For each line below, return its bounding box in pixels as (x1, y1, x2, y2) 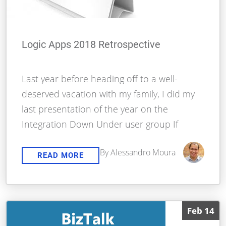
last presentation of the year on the (22, 103, 168, 116)
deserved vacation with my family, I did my (22, 88, 195, 100)
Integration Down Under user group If (22, 118, 179, 131)
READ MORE (37, 151, 84, 160)
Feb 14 (187, 205, 214, 217)
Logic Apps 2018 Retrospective (22, 38, 161, 51)
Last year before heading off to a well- (22, 73, 178, 85)
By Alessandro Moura (99, 147, 176, 158)
